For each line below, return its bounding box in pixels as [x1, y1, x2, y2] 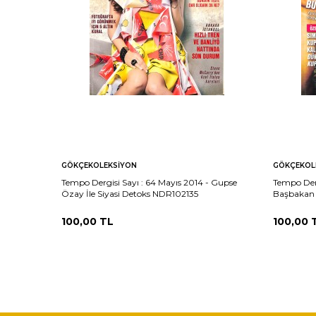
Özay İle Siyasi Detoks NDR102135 [61, 188, 198, 199]
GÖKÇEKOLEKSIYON [61, 160, 137, 170]
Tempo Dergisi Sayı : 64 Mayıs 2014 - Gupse [61, 176, 237, 188]
